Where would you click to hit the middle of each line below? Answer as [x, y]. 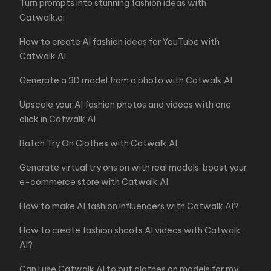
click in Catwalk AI [57, 119]
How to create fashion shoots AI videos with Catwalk [130, 230]
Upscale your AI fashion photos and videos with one [125, 105]
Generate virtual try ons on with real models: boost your [133, 168]
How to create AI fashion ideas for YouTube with [119, 42]
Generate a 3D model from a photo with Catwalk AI [126, 80]
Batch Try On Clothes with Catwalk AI [98, 143]
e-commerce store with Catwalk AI [94, 182]
